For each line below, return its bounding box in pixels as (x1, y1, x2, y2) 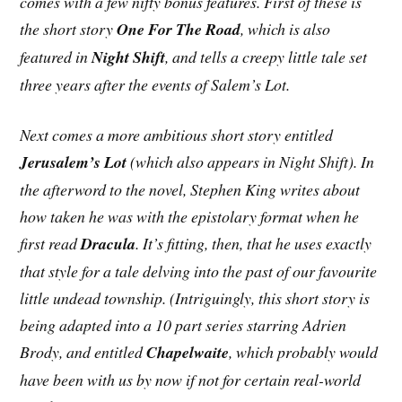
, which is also (240, 17, 331, 39)
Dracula (81, 232, 136, 256)
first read (20, 232, 82, 255)
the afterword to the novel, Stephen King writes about (20, 179, 361, 201)
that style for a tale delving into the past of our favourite (20, 260, 378, 283)
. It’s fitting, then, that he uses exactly (135, 232, 372, 255)
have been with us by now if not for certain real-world (20, 369, 362, 391)
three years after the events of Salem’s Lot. (20, 73, 291, 95)
